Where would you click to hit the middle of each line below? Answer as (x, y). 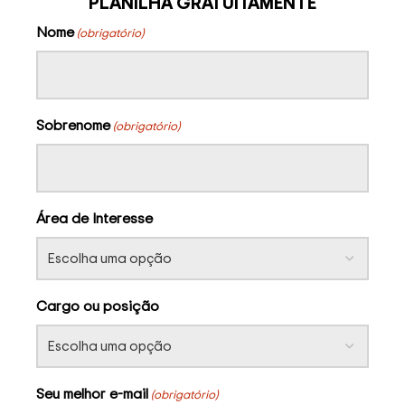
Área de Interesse (94, 218)
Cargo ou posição (98, 306)
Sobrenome (73, 125)
